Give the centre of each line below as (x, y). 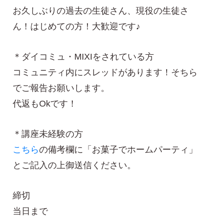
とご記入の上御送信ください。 (75, 165)
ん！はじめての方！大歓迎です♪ (77, 27)
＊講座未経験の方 (48, 134)
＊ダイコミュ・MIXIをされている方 (84, 57)
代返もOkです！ (45, 104)
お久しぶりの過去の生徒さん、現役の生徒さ (101, 11)
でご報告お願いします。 (61, 88)
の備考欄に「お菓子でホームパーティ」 (119, 150)
